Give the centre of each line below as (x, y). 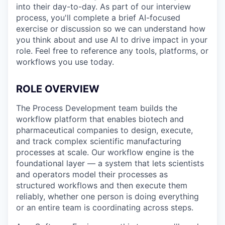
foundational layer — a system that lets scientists (110, 163)
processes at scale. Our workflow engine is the (105, 152)
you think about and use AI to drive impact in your (112, 40)
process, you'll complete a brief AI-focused (98, 18)
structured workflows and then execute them (102, 185)
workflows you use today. (65, 62)
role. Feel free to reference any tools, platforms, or (112, 51)
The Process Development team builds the (97, 108)
